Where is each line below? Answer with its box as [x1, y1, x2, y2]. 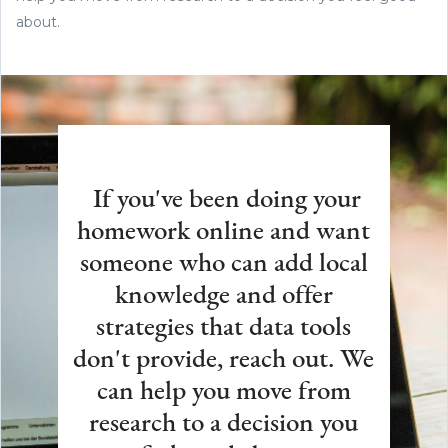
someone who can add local [79, 250, 368, 278]
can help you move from [96, 378, 351, 406]
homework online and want [77, 218, 371, 246]
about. [16, 12, 60, 31]
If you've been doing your [86, 186, 361, 214]
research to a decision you [89, 410, 359, 438]
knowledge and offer [114, 282, 333, 310]
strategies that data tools [96, 314, 352, 342]
